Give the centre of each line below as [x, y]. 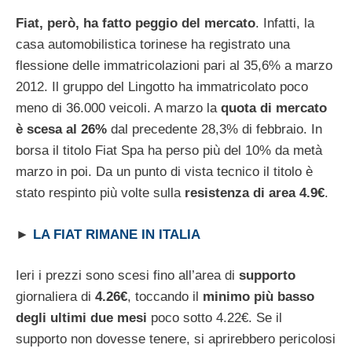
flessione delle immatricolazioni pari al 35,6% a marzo [174, 66]
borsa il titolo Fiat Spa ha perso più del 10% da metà [169, 151]
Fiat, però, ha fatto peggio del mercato [136, 24]
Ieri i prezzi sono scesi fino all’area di [127, 276]
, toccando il [165, 297]
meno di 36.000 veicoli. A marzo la [118, 108]
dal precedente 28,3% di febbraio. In [214, 130]
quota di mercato [274, 108]
